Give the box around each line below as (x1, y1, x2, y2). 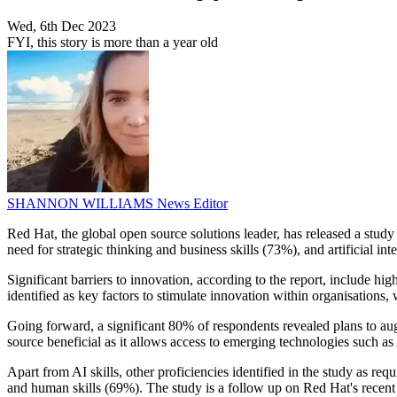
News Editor (157, 196, 228, 212)
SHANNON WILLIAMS (7, 196, 157, 212)
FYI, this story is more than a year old (7, 35, 218, 51)
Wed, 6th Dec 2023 (7, 19, 116, 35)
